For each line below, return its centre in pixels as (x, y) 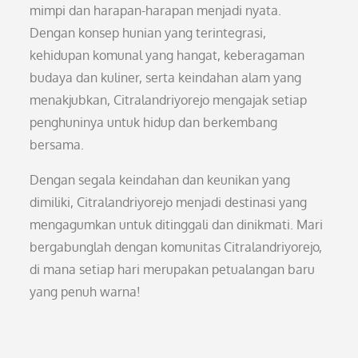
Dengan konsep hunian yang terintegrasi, (148, 33)
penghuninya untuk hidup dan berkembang (154, 122)
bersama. (57, 145)
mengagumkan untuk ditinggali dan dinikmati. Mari (177, 225)
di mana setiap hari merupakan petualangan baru (173, 269)
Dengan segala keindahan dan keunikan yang (160, 180)
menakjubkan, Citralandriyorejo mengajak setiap (169, 100)
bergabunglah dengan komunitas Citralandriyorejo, (176, 247)
